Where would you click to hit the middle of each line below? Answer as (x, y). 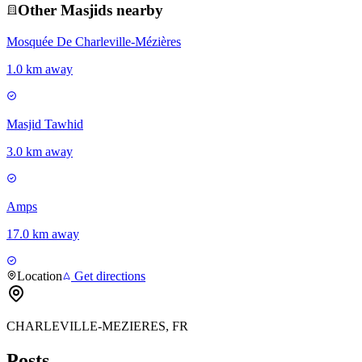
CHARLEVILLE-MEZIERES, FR (97, 326)
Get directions (108, 276)
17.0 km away (43, 234)
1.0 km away (40, 69)
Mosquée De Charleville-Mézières (94, 42)
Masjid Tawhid (45, 124)
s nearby (135, 11)
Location (40, 276)
